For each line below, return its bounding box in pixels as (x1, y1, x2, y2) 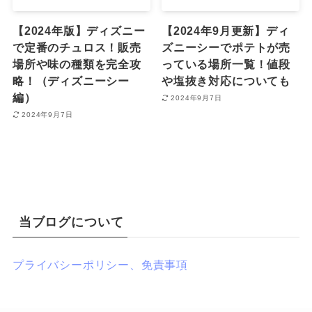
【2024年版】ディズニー (12, 24, 146, 38)
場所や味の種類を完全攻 (12, 58, 141, 71)
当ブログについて (18, 214, 124, 229)
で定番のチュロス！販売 (12, 41, 141, 54)
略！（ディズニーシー (12, 75, 130, 88)
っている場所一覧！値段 (162, 58, 290, 71)
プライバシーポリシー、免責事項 (12, 258, 189, 272)
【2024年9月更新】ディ (162, 24, 290, 38)
